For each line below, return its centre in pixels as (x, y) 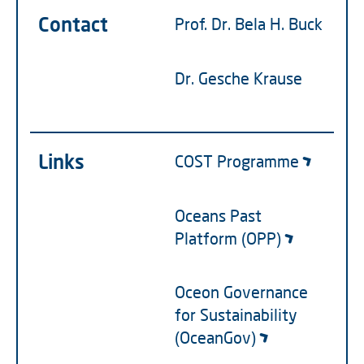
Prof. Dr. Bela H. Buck (249, 24)
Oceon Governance (241, 292)
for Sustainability (236, 315)
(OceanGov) (215, 338)
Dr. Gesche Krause (238, 78)
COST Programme (237, 161)
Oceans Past (218, 215)
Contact (73, 24)
